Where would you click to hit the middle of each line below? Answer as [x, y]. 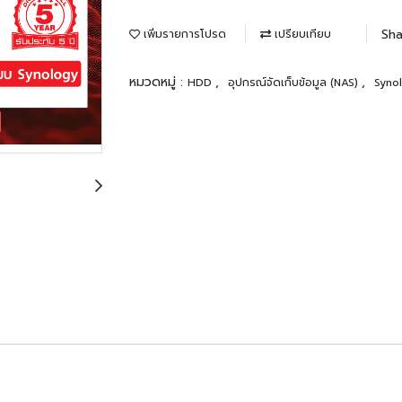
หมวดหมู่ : [158, 82]
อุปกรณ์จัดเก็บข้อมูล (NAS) [295, 83]
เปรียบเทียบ [301, 34]
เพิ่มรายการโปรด [183, 34]
